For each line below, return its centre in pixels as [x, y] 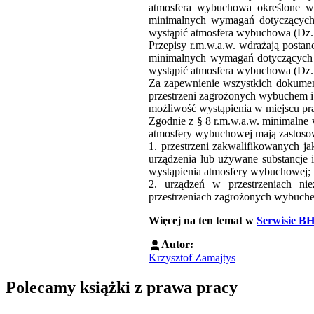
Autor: [177, 244]
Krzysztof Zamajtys [192, 258]
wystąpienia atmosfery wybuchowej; [230, 171]
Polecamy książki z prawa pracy [122, 288]
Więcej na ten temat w [203, 220]
